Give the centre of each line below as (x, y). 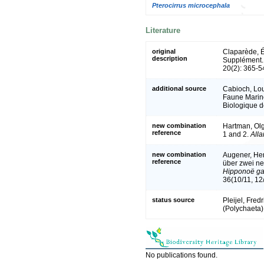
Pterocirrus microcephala (191, 5)
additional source (179, 88)
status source (173, 199)
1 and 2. (237, 134)
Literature (163, 31)
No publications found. (181, 255)
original (164, 51)
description (170, 58)
